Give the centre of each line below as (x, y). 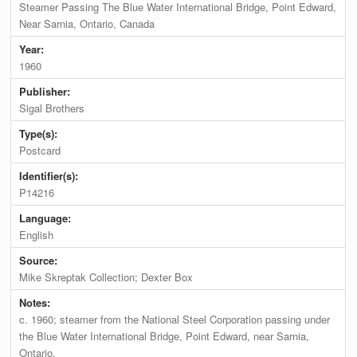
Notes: (37, 303)
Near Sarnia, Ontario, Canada (87, 24)
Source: (40, 261)
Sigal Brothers (52, 108)
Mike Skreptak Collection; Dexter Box (106, 277)
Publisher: (47, 92)
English (37, 235)
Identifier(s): (51, 176)
